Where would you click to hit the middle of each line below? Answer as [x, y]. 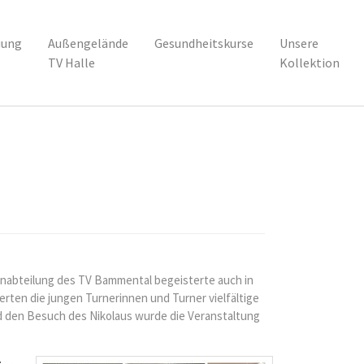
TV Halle [71, 63]
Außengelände [88, 43]
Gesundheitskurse [204, 43]
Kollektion [309, 63]
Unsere [299, 43]
